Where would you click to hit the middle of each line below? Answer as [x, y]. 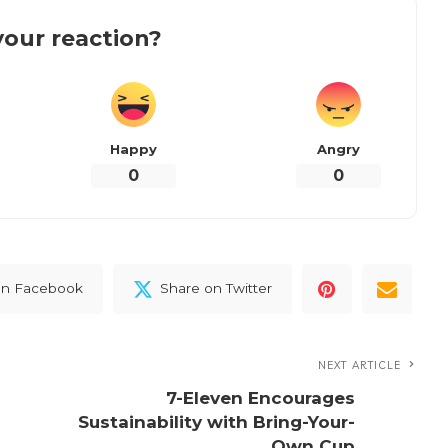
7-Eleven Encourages [261, 397]
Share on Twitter [216, 288]
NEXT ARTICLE [360, 364]
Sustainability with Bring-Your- [217, 421]
